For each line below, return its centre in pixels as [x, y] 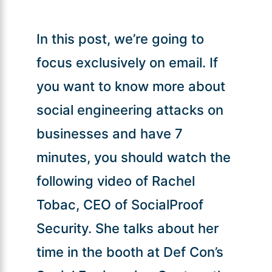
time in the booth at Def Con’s [130, 252]
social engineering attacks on [130, 110]
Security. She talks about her [127, 228]
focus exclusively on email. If [127, 62]
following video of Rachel [115, 181]
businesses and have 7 [109, 133]
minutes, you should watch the [133, 157]
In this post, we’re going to [120, 39]
